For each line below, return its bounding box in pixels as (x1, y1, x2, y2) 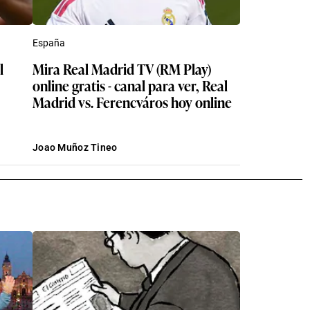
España (33, 37, 65, 48)
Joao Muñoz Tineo (33, 141, 118, 153)
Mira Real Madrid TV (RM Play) (33, 57, 211, 79)
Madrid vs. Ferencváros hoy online (33, 91, 232, 112)
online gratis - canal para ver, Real (33, 74, 228, 95)
